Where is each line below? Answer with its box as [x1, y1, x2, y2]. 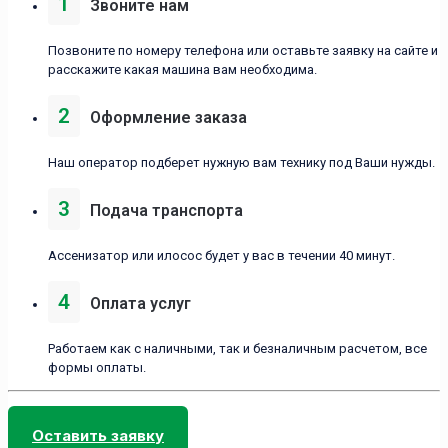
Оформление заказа [90, 108, 247, 128]
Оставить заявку [32, 426, 164, 446]
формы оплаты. [48, 360, 146, 376]
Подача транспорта [90, 201, 243, 221]
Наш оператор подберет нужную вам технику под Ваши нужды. [48, 155, 435, 171]
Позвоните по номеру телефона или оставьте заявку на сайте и [48, 43, 438, 59]
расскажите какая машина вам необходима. [48, 62, 317, 78]
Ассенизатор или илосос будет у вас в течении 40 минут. [48, 248, 395, 264]
